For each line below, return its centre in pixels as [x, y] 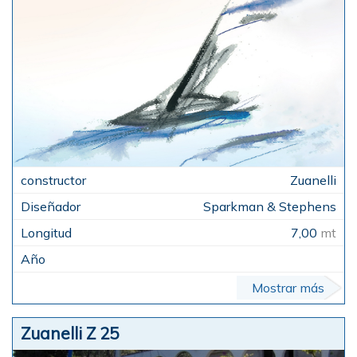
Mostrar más [288, 287]
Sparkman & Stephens [270, 206]
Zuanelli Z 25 [70, 333]
